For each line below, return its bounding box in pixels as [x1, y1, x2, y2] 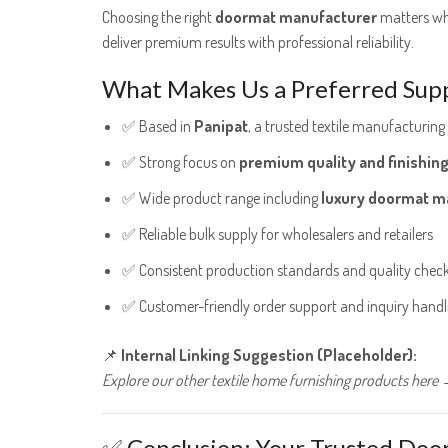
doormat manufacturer [215, 6, 377, 27]
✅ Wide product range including [122, 188, 321, 209]
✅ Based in [122, 116, 194, 137]
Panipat [194, 116, 248, 137]
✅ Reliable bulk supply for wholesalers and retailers [122, 224, 433, 245]
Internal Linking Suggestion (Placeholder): [121, 345, 417, 366]
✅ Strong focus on [122, 152, 239, 173]
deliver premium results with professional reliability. [102, 31, 414, 52]
